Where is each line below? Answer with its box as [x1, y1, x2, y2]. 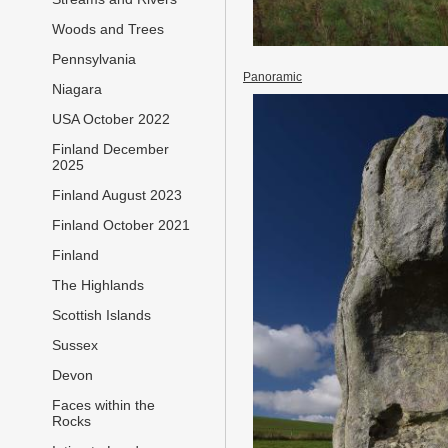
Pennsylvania [52, 51, 136, 68]
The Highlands [52, 277, 144, 294]
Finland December [52, 141, 169, 158]
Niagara [52, 81, 102, 98]
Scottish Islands [52, 307, 151, 324]
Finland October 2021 [52, 217, 190, 234]
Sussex [52, 337, 98, 354]
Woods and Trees [52, 21, 164, 38]
